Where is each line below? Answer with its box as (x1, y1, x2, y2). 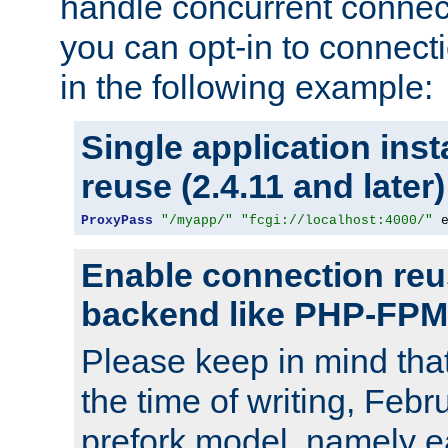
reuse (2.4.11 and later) (81, 166, 445, 205)
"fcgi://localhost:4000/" (241, 212, 433, 228)
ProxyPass (81, 212, 153, 228)
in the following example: (60, 67, 433, 106)
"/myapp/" (161, 212, 233, 228)
